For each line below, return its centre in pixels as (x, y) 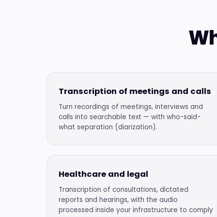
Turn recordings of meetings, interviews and (131, 107)
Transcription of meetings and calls (135, 91)
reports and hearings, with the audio (118, 200)
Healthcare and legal (103, 174)
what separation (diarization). (108, 127)
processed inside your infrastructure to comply (136, 210)
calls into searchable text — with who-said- (130, 117)
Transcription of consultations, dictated (124, 190)
